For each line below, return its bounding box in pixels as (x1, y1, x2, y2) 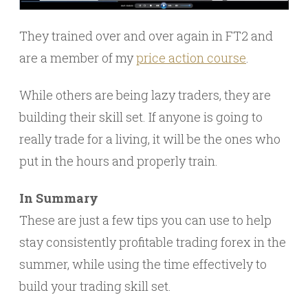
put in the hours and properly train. (19, 152, 218, 169)
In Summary (19, 189, 98, 206)
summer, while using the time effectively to (19, 255, 267, 272)
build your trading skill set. (19, 277, 171, 294)
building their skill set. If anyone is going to (19, 108, 263, 125)
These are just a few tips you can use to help (19, 211, 272, 228)
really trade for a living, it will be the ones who (19, 130, 280, 147)
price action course (136, 49, 246, 66)
